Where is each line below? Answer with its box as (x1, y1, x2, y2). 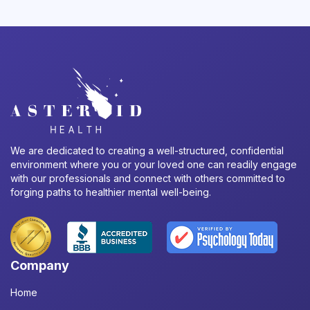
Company (10, 258, 69, 273)
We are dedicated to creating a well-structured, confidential (10, 145, 284, 156)
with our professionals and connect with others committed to (10, 172, 285, 184)
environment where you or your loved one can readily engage (10, 158, 297, 170)
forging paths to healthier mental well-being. (10, 186, 211, 198)
